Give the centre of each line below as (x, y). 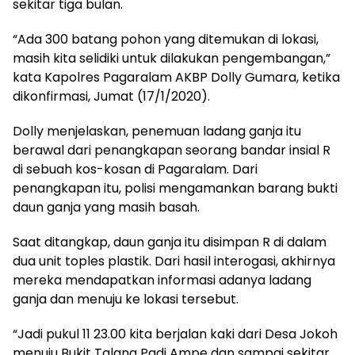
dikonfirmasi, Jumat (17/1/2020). (111, 96)
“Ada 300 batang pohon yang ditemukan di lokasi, (166, 39)
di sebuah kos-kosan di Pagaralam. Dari (135, 169)
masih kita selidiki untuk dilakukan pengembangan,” (172, 58)
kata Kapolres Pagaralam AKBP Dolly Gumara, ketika (176, 77)
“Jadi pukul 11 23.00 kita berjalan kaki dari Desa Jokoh (175, 334)
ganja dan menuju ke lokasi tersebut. (126, 299)
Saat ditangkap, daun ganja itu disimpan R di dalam (170, 242)
